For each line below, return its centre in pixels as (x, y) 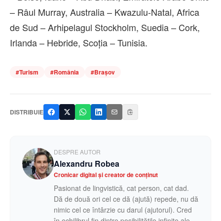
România (66, 72)
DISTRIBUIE (27, 112)
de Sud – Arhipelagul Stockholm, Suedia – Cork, (105, 27)
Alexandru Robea (87, 163)
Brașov (105, 72)
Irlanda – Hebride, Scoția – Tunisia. (79, 42)
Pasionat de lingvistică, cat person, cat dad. (121, 188)
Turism (29, 72)
